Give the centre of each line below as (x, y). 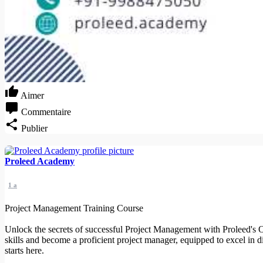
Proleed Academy (40, 161)
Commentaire (46, 112)
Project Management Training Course (74, 208)
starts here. (24, 250)
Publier (34, 128)
